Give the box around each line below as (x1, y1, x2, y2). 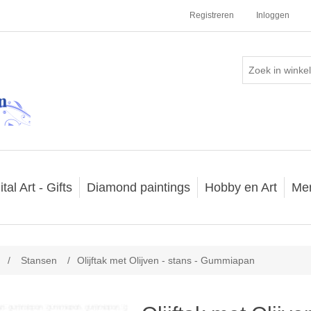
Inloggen (256, 10, 289, 20)
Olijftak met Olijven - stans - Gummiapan (77, 255, 255, 266)
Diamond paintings (87, 180, 190, 194)
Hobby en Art (205, 180, 277, 194)
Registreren (190, 10, 234, 20)
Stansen (21, 255, 57, 266)
